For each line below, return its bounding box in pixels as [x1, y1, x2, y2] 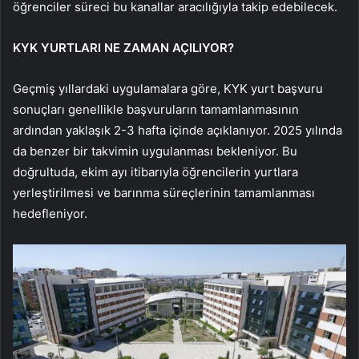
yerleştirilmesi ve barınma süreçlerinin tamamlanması [13, 185, 315, 201]
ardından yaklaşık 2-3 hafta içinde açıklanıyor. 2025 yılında [13, 123, 342, 139]
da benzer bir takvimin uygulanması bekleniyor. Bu [13, 143, 297, 159]
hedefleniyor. [13, 206, 87, 222]
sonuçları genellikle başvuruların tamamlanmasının [13, 102, 299, 118]
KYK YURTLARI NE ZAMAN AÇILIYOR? [13, 40, 234, 56]
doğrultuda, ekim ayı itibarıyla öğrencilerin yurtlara [13, 164, 298, 180]
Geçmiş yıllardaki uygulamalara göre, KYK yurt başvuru [13, 81, 323, 97]
